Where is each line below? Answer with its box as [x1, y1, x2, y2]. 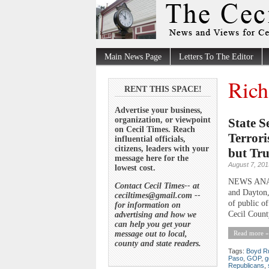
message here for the [115, 153, 189, 163]
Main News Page [104, 52, 162, 62]
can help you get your [115, 219, 190, 229]
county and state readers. [115, 238, 201, 248]
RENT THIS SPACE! [124, 84, 202, 94]
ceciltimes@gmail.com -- [115, 190, 201, 200]
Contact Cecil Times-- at [115, 181, 199, 190]
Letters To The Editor [179, 52, 253, 62]
